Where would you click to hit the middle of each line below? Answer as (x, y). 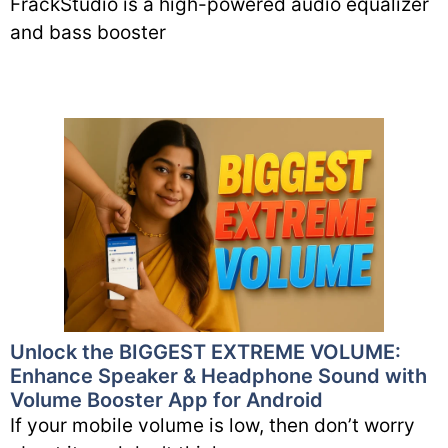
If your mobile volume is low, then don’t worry (212, 425)
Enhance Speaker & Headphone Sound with (218, 375)
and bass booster (88, 33)
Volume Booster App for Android (166, 399)
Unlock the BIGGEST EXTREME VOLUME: (205, 351)
